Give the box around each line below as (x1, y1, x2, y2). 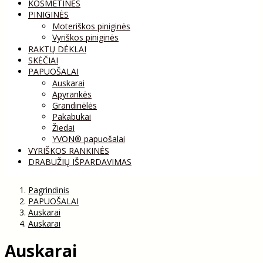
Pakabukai (52, 110, 91, 122)
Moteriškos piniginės (52, 20, 130, 32)
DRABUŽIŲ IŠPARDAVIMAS (28, 156, 131, 167)
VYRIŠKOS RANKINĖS (28, 144, 109, 156)
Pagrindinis (28, 184, 69, 195)
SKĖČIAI (28, 54, 58, 66)
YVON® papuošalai (52, 133, 125, 144)
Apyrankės (52, 88, 92, 100)
